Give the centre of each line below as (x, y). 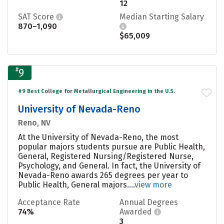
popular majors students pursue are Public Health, (111, 146)
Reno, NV (34, 122)
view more (153, 184)
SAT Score (37, 16)
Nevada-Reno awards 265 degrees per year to (103, 175)
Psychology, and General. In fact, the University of (109, 165)
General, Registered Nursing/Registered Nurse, (106, 156)
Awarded (137, 211)
